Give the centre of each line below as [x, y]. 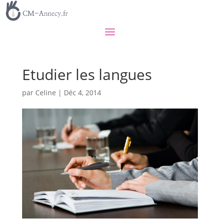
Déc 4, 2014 [82, 92]
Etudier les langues [87, 74]
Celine [45, 92]
